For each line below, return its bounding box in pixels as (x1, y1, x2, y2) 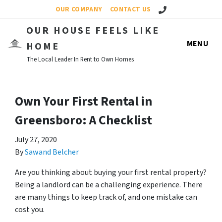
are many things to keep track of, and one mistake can (15, 192, 197, 203)
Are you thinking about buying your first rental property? (15, 167, 207, 178)
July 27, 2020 (15, 134, 57, 145)
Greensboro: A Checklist (15, 111, 152, 129)
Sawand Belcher (25, 147, 79, 158)
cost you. (15, 204, 45, 215)
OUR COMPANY (55, 4, 103, 14)
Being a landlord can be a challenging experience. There (15, 179, 203, 190)
